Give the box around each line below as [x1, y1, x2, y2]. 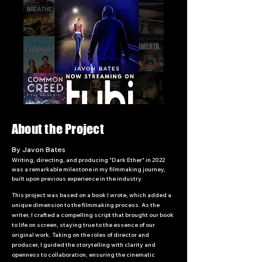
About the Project [12, 120, 104, 137]
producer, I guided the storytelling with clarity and [12, 240, 156, 249]
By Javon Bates [12, 144, 65, 154]
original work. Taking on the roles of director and [12, 230, 149, 239]
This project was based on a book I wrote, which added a [12, 191, 171, 199]
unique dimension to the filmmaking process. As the [12, 201, 160, 209]
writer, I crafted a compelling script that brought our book [12, 211, 174, 219]
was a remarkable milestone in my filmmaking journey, [12, 165, 166, 173]
